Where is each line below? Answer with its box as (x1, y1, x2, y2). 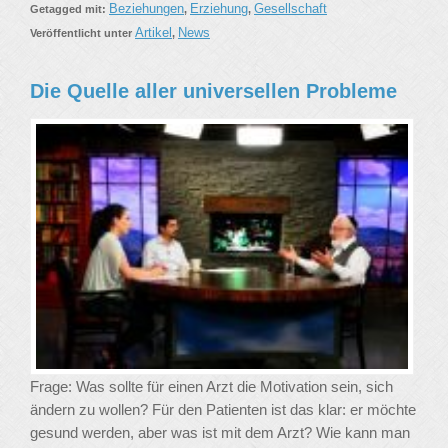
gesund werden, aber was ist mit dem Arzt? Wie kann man (30, 423, 410, 441)
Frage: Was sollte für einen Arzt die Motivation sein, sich (30, 377, 393, 395)
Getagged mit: (30, 3, 109, 16)
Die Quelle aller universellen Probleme (30, 80, 397, 103)
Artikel (135, 25, 172, 41)
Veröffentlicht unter (30, 27, 135, 40)
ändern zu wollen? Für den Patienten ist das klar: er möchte (30, 400, 416, 418)
